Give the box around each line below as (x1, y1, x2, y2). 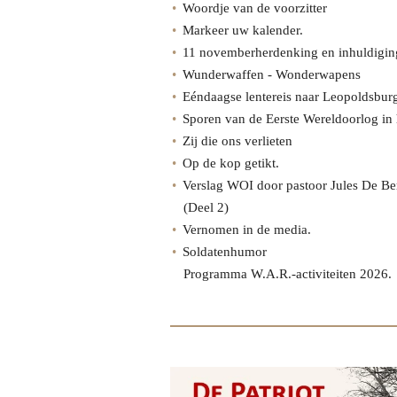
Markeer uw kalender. (183, 23, 303, 38)
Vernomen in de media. (183, 222, 311, 237)
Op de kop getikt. (183, 156, 279, 171)
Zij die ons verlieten (183, 134, 292, 149)
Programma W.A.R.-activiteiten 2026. (183, 267, 392, 282)
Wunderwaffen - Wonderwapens (183, 67, 361, 82)
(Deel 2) (183, 200, 229, 215)
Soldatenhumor (183, 245, 267, 260)
